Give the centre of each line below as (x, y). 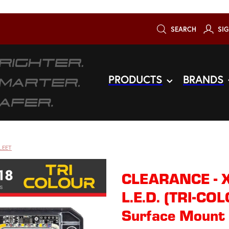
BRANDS (203, 79)
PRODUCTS (135, 79)
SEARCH (182, 29)
